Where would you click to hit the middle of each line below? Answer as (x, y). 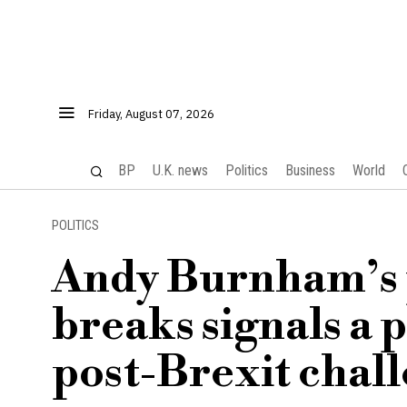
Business (310, 170)
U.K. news (180, 170)
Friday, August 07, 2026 (151, 114)
